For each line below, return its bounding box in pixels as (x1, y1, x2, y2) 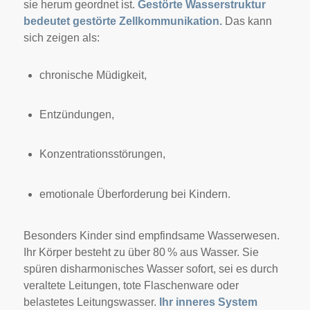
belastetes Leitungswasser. (23, 296, 159, 309)
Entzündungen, (39, 109, 114, 121)
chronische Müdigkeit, (39, 69, 147, 81)
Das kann (221, 15, 272, 27)
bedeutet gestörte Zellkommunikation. (23, 15, 222, 27)
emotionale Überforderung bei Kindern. (39, 188, 230, 200)
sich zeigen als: (23, 31, 100, 44)
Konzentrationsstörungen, (39, 148, 165, 161)
